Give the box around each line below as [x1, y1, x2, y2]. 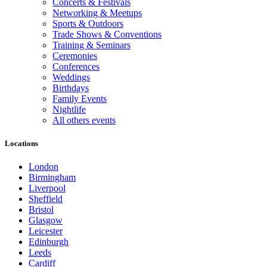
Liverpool [29, 183, 66, 194]
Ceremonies [52, 51, 97, 61]
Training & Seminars [52, 40, 131, 51]
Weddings [52, 72, 90, 83]
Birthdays [52, 83, 89, 94]
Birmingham [29, 172, 76, 183]
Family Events [52, 94, 107, 104]
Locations [5, 139, 38, 148]
